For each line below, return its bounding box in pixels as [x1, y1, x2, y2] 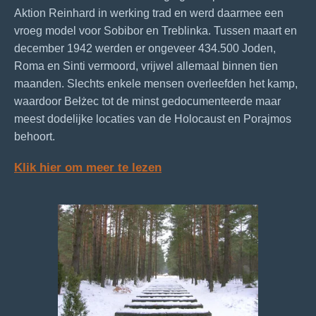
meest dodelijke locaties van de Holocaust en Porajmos [14, 112, 291, 125]
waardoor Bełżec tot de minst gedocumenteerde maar [14, 95, 281, 107]
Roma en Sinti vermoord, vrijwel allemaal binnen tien [14, 59, 278, 72]
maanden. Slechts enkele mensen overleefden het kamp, [14, 77, 298, 90]
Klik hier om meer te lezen [14, 159, 162, 174]
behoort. [14, 130, 55, 142]
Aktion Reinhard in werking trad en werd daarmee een [14, 6, 284, 19]
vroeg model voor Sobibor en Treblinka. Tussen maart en [14, 24, 297, 37]
